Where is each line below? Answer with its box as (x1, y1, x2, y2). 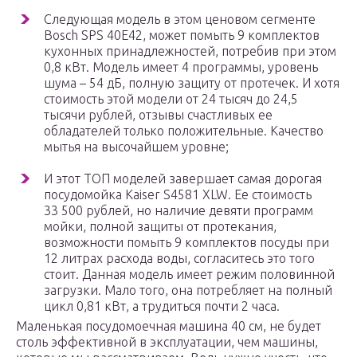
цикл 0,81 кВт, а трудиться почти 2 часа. (44, 299, 280, 314)
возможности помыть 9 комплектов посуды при (44, 235, 329, 250)
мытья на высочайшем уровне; (44, 139, 229, 155)
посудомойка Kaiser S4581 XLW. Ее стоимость (44, 187, 312, 202)
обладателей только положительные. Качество (44, 124, 324, 139)
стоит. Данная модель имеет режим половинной (44, 267, 335, 282)
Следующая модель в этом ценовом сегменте (44, 12, 316, 27)
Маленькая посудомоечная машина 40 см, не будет (16, 319, 321, 334)
